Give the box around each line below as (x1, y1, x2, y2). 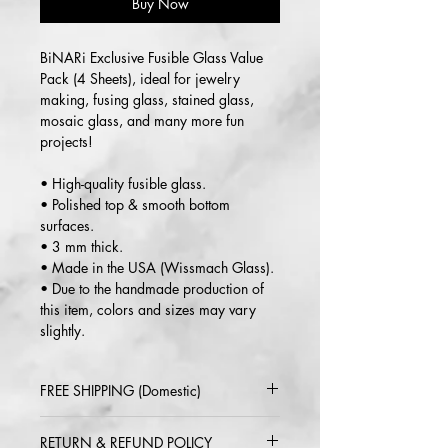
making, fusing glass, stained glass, (40, 90, 254, 110)
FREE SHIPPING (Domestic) (40, 381, 201, 401)
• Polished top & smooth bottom (40, 195, 230, 215)
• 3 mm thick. (40, 237, 123, 257)
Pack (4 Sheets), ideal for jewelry (40, 69, 240, 89)
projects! (40, 132, 93, 152)
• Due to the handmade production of (40, 279, 264, 299)
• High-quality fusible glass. (40, 174, 206, 194)
